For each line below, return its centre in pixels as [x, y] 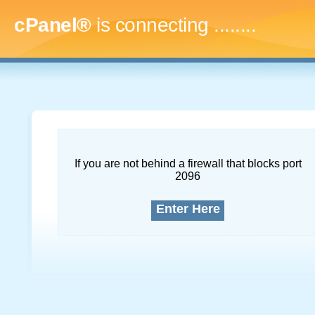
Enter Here [188, 209]
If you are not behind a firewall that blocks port [188, 163]
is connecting [152, 25]
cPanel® [53, 25]
